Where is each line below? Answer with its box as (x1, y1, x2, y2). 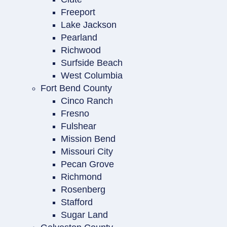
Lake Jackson (61, 20, 117, 30)
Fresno (61, 108, 89, 119)
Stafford (61, 197, 93, 207)
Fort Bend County (41, 83, 112, 93)
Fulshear (61, 121, 96, 131)
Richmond (61, 172, 102, 182)
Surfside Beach (61, 58, 123, 68)
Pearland (61, 32, 97, 43)
